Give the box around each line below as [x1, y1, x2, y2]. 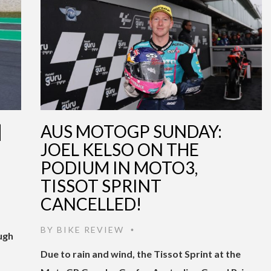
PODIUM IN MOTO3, [41, 157, 198, 178]
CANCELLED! [41, 193, 142, 214]
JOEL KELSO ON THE [41, 139, 199, 160]
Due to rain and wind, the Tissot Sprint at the [41, 247, 241, 260]
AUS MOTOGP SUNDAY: [41, 120, 222, 142]
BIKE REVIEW [57, 224, 124, 235]
